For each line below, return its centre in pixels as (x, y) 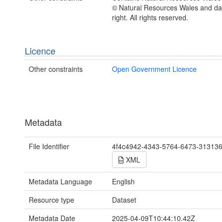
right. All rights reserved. (150, 17)
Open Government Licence (154, 69)
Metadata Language (60, 181)
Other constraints (56, 69)
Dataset (124, 199)
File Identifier (49, 146)
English (123, 181)
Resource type (52, 199)
